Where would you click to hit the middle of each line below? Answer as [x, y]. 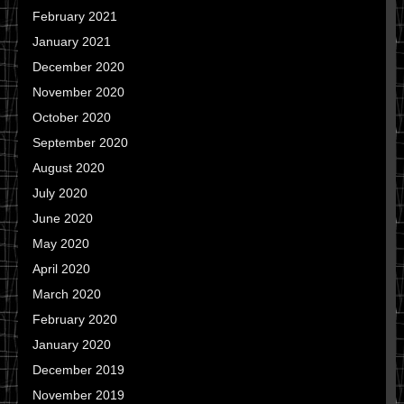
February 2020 [75, 320]
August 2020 [69, 168]
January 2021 [72, 42]
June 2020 [63, 219]
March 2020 [67, 294]
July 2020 [60, 193]
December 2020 [78, 67]
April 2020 [61, 269]
